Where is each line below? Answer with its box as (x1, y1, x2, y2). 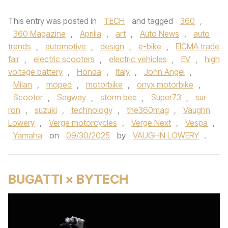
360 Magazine (13, 28, 66, 39)
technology (71, 105, 112, 115)
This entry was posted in (8, 16, 99, 26)
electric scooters (34, 54, 95, 64)
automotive (45, 41, 86, 51)
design (100, 41, 124, 51)
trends (8, 41, 31, 51)
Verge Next (131, 118, 171, 128)
